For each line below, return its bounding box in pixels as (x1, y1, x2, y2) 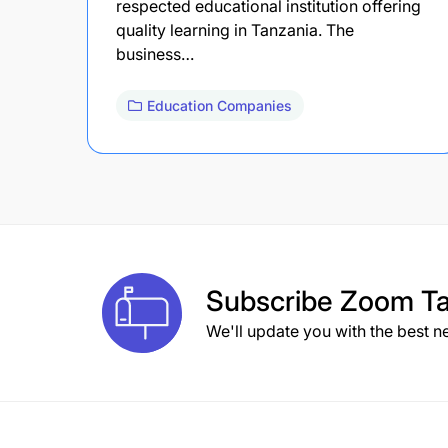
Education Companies (147, 96, 292, 114)
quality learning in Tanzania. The (116, 19, 354, 40)
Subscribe (206, 283, 340, 318)
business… (116, 43, 194, 64)
